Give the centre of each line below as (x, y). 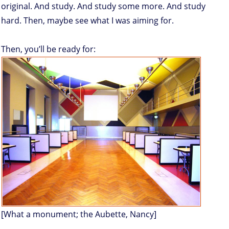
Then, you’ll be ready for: (48, 49)
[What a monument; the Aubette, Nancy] (79, 214)
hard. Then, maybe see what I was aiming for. (87, 21)
